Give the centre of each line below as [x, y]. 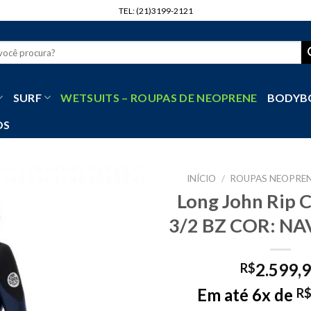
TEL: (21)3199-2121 [155, 10]
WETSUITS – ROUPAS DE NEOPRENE [159, 97]
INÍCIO [202, 178]
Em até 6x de [247, 294]
